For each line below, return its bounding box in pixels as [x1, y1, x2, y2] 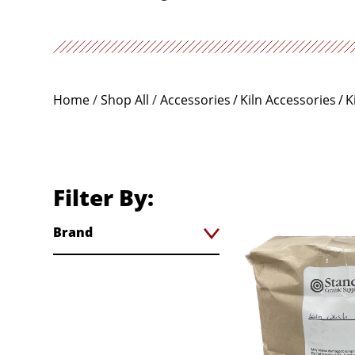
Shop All [101, 90, 150, 109]
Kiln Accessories [240, 90, 337, 109]
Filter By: [53, 182, 155, 212]
